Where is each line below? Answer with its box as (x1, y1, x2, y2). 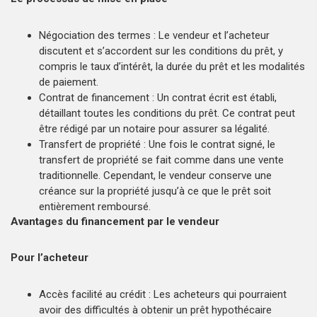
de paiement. (39, 75, 98, 88)
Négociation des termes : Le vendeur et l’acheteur (39, 28, 270, 42)
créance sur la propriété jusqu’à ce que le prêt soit (39, 184, 271, 197)
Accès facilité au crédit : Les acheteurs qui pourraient (39, 287, 287, 301)
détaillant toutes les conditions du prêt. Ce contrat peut (39, 106, 295, 120)
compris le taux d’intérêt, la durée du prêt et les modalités (39, 59, 305, 73)
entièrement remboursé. (39, 200, 151, 213)
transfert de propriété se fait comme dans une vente (39, 153, 284, 166)
